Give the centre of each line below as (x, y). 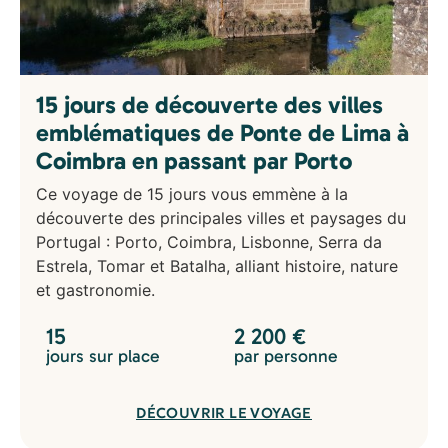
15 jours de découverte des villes (209, 104)
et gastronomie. (95, 289)
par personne (286, 356)
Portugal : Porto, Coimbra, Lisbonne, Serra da (209, 241)
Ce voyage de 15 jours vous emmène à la (192, 193)
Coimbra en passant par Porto (194, 160)
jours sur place (103, 356)
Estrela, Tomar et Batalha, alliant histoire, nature (217, 265)
